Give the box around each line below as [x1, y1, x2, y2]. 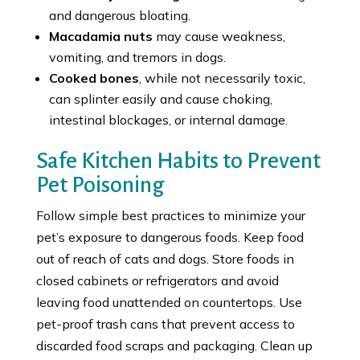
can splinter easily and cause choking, [48, 90, 272, 107]
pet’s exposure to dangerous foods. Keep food [35, 228, 304, 245]
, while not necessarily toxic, [138, 69, 305, 86]
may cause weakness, [152, 27, 285, 44]
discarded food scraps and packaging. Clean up [35, 337, 313, 354]
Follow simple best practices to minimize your [35, 207, 305, 223]
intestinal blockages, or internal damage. [48, 111, 288, 128]
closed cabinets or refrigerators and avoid [35, 272, 279, 288]
